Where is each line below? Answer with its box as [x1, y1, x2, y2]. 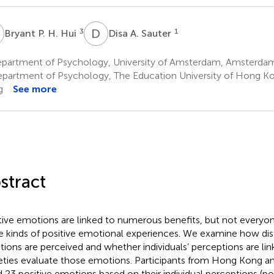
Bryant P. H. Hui [4, 27, 79, 39]
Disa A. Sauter [108, 27, 174, 39]
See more [12, 83, 57, 95]
